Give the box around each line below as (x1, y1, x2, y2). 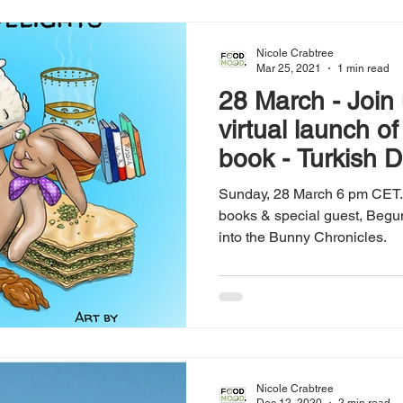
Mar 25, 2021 (256, 61, 321, 75)
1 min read (337, 61, 390, 75)
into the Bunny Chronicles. (219, 228, 387, 246)
